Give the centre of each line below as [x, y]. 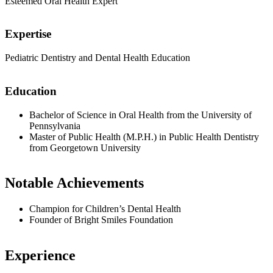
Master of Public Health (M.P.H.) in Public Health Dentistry [144, 136]
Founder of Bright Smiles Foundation [101, 220]
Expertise [28, 34]
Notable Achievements [74, 183]
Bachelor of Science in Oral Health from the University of [140, 115]
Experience [40, 256]
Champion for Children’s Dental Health [105, 209]
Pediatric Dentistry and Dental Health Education [97, 58]
